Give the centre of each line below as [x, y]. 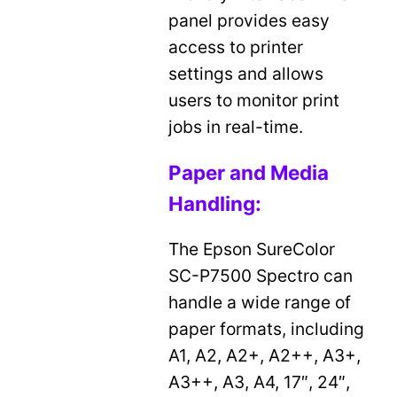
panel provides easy [249, 20]
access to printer [236, 47]
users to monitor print [254, 100]
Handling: [215, 204]
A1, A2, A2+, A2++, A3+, [265, 356]
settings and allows [246, 73]
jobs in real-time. [236, 126]
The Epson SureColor [252, 249]
